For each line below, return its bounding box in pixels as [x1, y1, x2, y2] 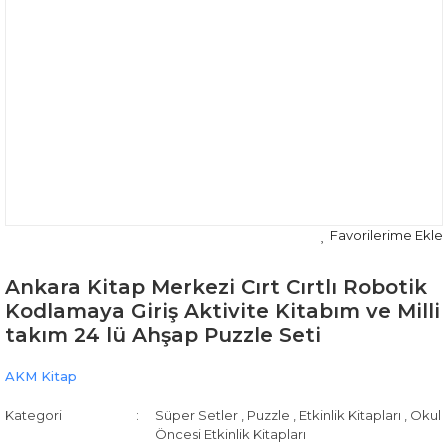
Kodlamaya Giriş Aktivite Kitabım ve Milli [5, 299, 440, 323]
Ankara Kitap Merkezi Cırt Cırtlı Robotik [5, 275, 427, 299]
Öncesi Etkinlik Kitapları [155, 426, 307, 442]
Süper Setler [155, 407, 239, 423]
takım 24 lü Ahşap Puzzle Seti [5, 323, 321, 347]
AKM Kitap [5, 368, 77, 384]
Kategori [5, 407, 62, 423]
